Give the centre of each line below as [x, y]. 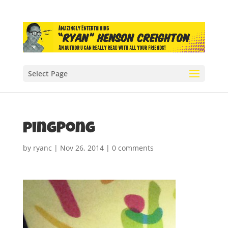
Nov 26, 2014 [82, 148]
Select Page [48, 73]
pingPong [59, 129]
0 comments [133, 148]
